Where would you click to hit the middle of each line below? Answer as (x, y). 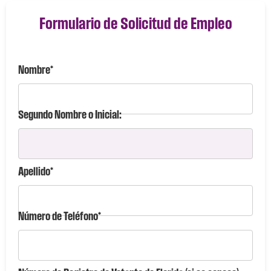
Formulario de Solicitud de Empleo (135, 23)
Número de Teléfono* (60, 216)
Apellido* (36, 171)
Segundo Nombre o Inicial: (70, 114)
